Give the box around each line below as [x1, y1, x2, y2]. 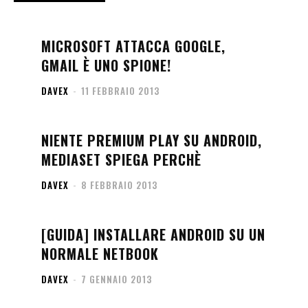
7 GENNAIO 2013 [81, 272, 152, 286]
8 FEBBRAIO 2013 [81, 178, 157, 192]
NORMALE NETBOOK [41, 243, 159, 264]
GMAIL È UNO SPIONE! [41, 55, 171, 76]
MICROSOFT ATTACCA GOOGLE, [41, 36, 225, 56]
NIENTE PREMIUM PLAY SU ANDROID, [41, 130, 262, 151]
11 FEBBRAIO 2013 [81, 84, 159, 98]
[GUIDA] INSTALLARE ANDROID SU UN [41, 224, 265, 245]
